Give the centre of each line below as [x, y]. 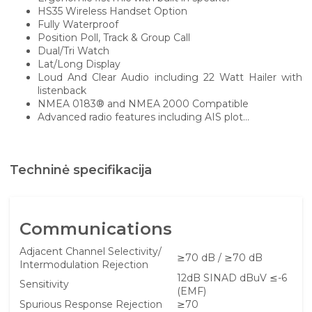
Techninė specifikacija [81, 170]
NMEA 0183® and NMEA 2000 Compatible [143, 104]
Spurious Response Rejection [91, 304]
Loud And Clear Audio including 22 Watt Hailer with [170, 77]
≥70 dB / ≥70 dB [220, 257]
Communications [96, 228]
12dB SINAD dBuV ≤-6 [232, 278]
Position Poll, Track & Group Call [114, 38]
